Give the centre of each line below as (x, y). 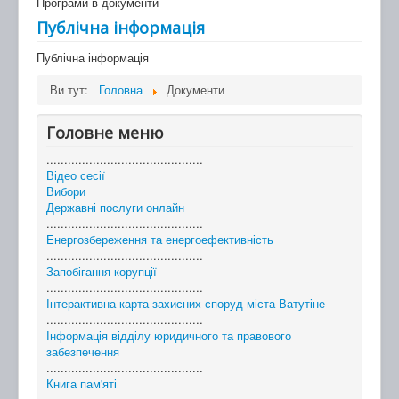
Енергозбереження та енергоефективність (160, 240)
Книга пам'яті (81, 384)
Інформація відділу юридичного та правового (169, 336)
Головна (121, 90)
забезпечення (83, 352)
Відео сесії (76, 175)
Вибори (66, 191)
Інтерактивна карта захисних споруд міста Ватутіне (186, 304)
